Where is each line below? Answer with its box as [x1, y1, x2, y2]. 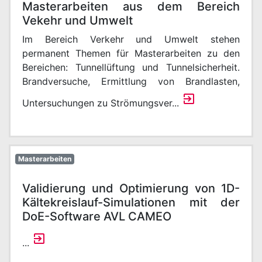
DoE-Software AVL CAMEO [22, 209, 171, 223]
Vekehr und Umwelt [22, 13, 133, 27]
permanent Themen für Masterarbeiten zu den [22, 47, 240, 59]
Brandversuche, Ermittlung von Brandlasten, [22, 75, 240, 87]
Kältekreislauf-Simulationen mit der [22, 195, 240, 209]
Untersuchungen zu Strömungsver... [22, 97, 182, 109]
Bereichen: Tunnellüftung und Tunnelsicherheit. [22, 61, 240, 73]
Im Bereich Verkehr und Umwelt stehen [22, 33, 240, 45]
